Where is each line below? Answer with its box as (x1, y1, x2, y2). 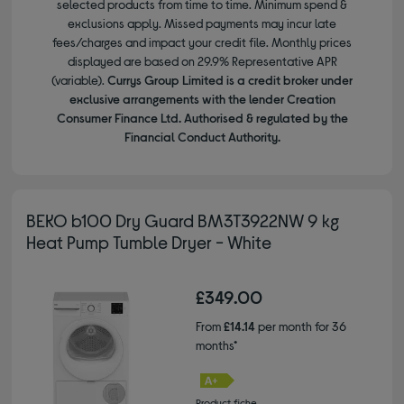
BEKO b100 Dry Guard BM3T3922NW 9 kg (26, 209, 340, 232)
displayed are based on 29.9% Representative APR (67, 53, 337, 69)
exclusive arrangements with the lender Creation (69, 91, 335, 107)
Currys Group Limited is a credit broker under (107, 72, 353, 88)
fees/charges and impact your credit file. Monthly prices (52, 34, 352, 50)
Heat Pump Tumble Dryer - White (26, 231, 272, 253)
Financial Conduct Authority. (124, 129, 280, 145)
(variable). (51, 72, 107, 88)
